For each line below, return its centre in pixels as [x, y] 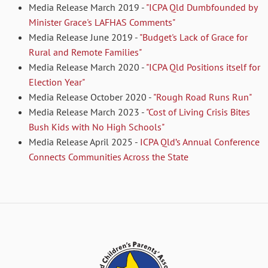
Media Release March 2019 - [88, 7]
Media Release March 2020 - [88, 67]
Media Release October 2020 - [91, 97]
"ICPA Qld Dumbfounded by [202, 7]
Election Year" [57, 82]
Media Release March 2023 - [88, 112]
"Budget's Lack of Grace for [194, 37]
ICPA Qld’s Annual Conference [200, 142]
